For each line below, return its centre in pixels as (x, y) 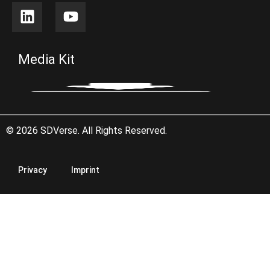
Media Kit (46, 59)
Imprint (85, 170)
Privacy (33, 170)
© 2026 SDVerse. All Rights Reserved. (86, 130)
